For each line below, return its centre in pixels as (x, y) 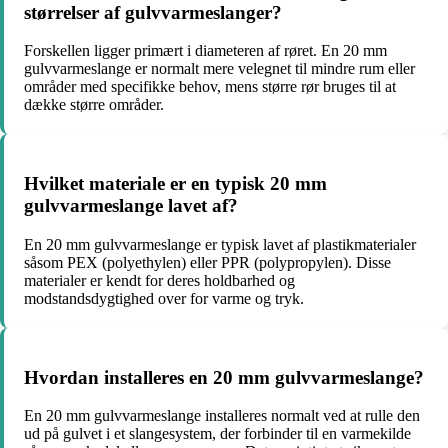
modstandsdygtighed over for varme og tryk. (164, 298)
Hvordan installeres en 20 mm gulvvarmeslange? (224, 377)
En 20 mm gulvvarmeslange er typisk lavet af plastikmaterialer (220, 244)
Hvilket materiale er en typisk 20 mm (175, 184)
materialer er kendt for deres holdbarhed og (159, 280)
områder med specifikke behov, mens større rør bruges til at (210, 87)
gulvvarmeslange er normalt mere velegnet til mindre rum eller (219, 69)
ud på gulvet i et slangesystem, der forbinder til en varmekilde (217, 434)
